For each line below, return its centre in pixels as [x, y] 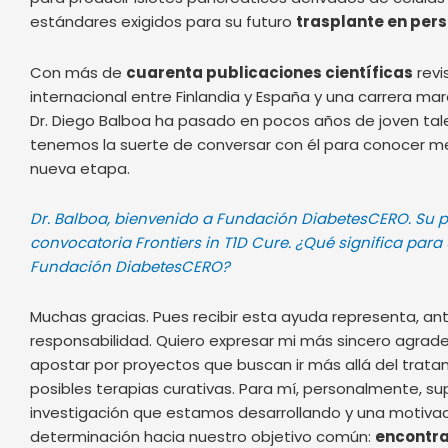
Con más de [78, 72]
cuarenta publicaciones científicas [269, 72]
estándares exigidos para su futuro [163, 22]
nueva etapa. [80, 168]
